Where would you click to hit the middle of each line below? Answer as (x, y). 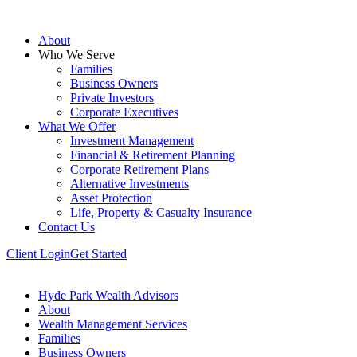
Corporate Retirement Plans (139, 169)
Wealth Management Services (113, 324)
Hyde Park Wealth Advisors (108, 295)
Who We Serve (76, 55)
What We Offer (77, 126)
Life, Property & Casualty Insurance (161, 212)
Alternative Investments (129, 184)
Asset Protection (111, 198)
